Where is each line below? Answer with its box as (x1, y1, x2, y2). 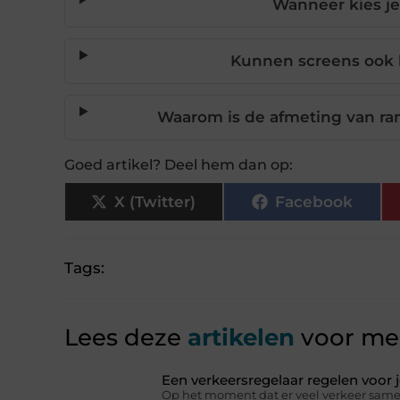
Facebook (274, 192, 353, 211)
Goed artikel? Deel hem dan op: (64, 156, 293, 174)
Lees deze (64, 323, 181, 353)
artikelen (181, 323, 295, 353)
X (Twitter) (114, 192, 196, 211)
